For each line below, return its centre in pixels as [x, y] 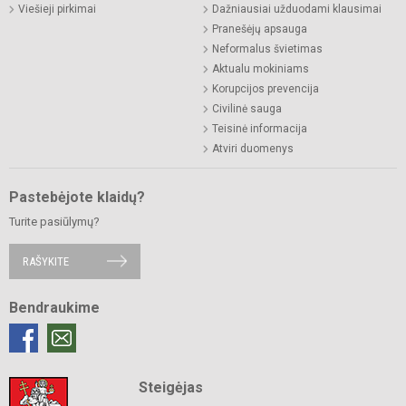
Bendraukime [54, 307]
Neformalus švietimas [267, 48]
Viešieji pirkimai [57, 9]
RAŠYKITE [46, 261]
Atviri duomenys [253, 148]
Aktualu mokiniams [261, 68]
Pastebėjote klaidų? [77, 197]
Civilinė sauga [247, 108]
